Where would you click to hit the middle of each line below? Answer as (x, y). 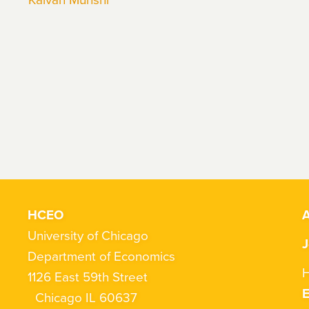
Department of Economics (105, 256)
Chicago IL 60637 (82, 297)
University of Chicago (88, 235)
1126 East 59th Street (88, 276)
